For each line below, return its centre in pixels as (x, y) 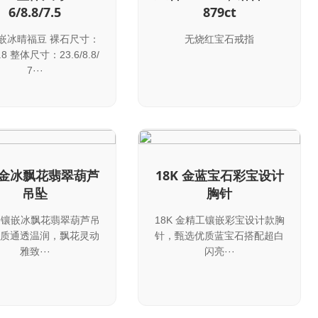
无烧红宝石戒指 (219, 39)
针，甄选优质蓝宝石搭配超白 (219, 235)
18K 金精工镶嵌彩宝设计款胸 (219, 220)
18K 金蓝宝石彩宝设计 (219, 175)
